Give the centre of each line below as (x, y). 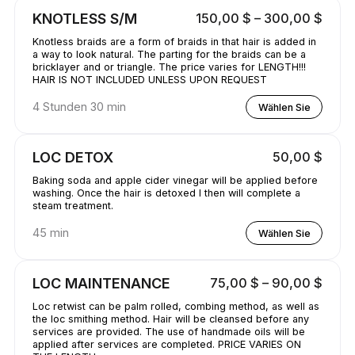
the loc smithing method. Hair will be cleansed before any (170, 319)
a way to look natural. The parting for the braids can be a (169, 55)
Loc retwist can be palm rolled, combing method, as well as (176, 307)
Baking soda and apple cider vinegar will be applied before (175, 181)
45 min (50, 233)
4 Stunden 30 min (79, 107)
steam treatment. (73, 206)
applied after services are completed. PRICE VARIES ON (125, 345)
